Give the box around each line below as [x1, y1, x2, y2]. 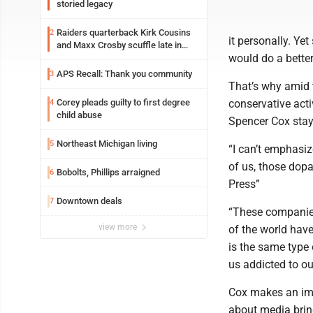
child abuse [57, 110, 102, 120]
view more [99, 222, 139, 232]
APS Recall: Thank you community [57, 68, 192, 79]
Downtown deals [57, 196, 122, 206]
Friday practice [57, 52, 116, 63]
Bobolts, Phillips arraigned [57, 167, 160, 177]
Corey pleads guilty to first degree [57, 97, 190, 108]
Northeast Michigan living [57, 138, 157, 149]
